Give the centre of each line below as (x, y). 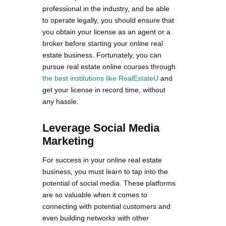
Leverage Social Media (101, 128)
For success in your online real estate (102, 160)
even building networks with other (96, 218)
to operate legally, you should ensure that (108, 20)
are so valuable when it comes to (95, 194)
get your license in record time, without (104, 90)
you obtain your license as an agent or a (106, 32)
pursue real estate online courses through (109, 66)
